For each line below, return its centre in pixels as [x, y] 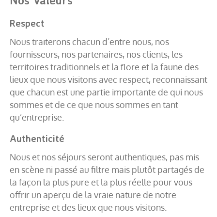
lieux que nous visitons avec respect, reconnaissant [108, 79]
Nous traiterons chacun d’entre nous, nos [89, 41]
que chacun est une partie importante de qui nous [106, 92]
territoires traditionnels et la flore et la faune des [104, 67]
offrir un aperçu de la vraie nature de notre [93, 194]
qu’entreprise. [37, 117]
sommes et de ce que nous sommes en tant [94, 104]
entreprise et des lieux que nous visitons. [88, 207]
